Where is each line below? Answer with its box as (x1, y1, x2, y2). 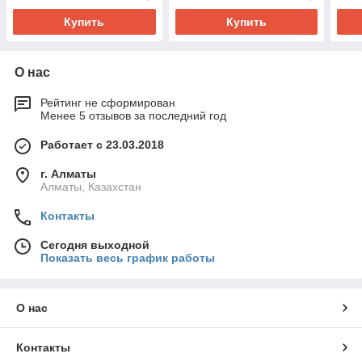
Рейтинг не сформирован (40, 96, 175, 110)
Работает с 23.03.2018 (40, 138, 164, 152)
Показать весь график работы (40, 251, 215, 265)
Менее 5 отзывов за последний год (40, 109, 226, 123)
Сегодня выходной (40, 238, 149, 252)
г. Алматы (40, 167, 96, 181)
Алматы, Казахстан (40, 180, 141, 194)
